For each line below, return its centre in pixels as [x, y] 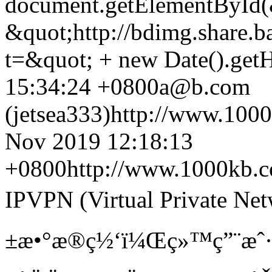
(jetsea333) [58, 114]
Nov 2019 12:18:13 [99, 141]
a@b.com [205, 87]
